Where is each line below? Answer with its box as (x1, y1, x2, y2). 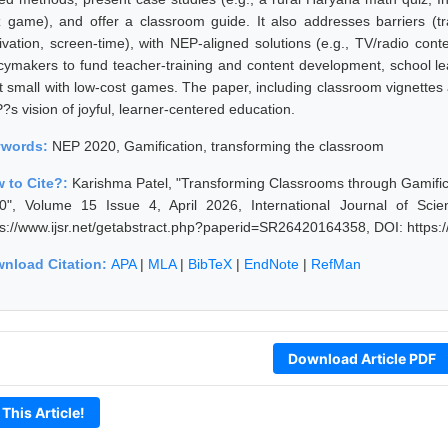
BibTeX (188, 255, 232, 272)
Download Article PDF (287, 349, 436, 367)
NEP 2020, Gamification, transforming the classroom (52, 137, 384, 154)
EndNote (244, 255, 299, 272)
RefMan (311, 255, 361, 272)
